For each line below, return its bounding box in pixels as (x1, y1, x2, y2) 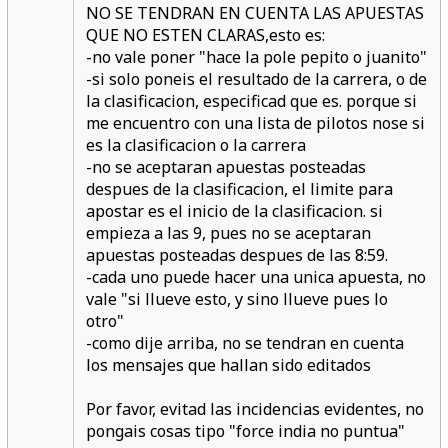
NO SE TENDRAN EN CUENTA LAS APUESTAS (85, 2, 424, 24)
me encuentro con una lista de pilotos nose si (85, 112, 425, 134)
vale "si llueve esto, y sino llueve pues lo (85, 288, 388, 310)
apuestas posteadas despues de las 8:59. (85, 244, 388, 266)
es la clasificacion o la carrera (85, 134, 306, 156)
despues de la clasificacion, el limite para (85, 178, 393, 200)
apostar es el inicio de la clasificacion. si (85, 200, 383, 222)
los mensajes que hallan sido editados (85, 354, 371, 376)
